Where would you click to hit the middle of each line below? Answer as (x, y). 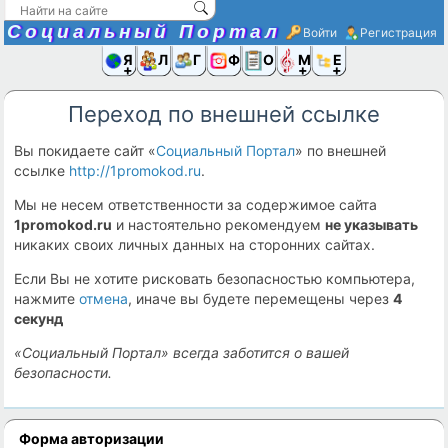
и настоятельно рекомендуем (219, 224)
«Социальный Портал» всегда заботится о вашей (182, 352)
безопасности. (63, 372)
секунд (39, 318)
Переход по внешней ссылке (224, 114)
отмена (104, 298)
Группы (248, 59)
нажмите (47, 298)
